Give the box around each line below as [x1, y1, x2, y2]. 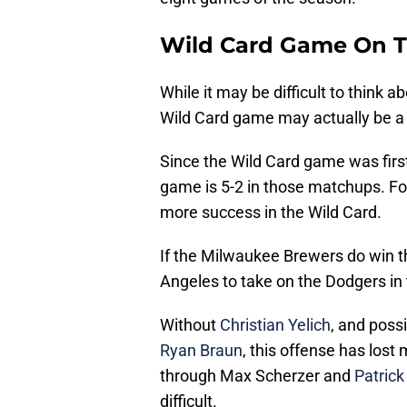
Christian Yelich [220, 315, 331, 335]
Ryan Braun [160, 341, 243, 361]
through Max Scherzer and [160, 366, 354, 386]
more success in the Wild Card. [160, 203, 382, 223]
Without [160, 315, 220, 335]
